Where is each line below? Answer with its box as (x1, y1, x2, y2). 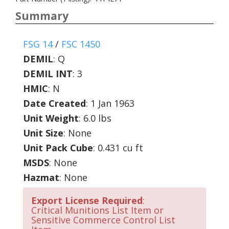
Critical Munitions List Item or (31, 204, 164, 216)
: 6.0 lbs (79, 112, 111, 124)
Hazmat (23, 171, 59, 184)
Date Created (23, 97, 86, 109)
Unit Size (23, 127, 63, 139)
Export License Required (31, 194, 143, 207)
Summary (15, 9, 68, 23)
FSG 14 (23, 38, 53, 50)
